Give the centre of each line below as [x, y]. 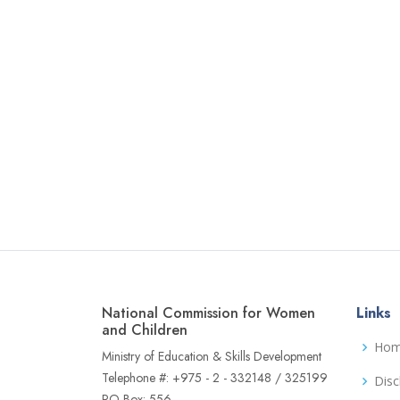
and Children [145, 330]
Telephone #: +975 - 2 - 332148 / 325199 [215, 378]
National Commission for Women [208, 313]
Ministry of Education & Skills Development [212, 356]
